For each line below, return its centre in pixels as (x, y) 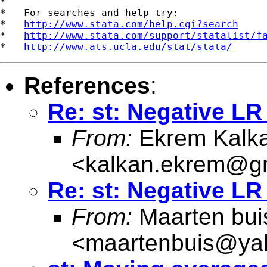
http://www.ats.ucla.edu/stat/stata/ (128, 46)
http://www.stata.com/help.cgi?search (131, 24)
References (87, 85)
